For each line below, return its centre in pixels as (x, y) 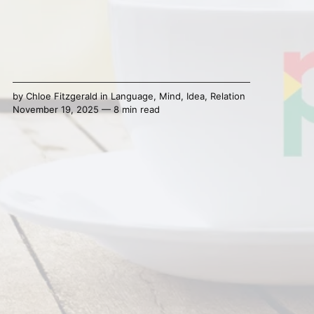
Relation (227, 96)
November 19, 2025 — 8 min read (86, 109)
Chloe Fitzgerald (61, 96)
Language (132, 96)
